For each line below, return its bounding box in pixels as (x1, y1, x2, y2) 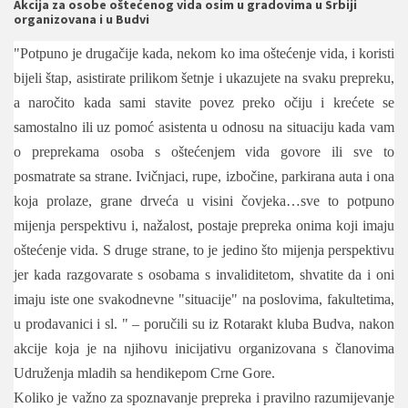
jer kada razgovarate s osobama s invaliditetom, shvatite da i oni (14, 266, 394, 282)
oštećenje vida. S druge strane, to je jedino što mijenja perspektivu (14, 241, 394, 258)
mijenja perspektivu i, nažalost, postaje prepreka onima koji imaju (14, 217, 394, 233)
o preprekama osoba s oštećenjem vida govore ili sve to (14, 143, 394, 159)
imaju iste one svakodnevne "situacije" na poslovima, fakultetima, (14, 291, 394, 307)
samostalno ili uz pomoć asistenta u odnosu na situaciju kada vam (14, 118, 394, 135)
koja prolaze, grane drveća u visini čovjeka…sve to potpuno (14, 192, 394, 209)
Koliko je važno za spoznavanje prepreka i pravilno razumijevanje (14, 389, 394, 405)
